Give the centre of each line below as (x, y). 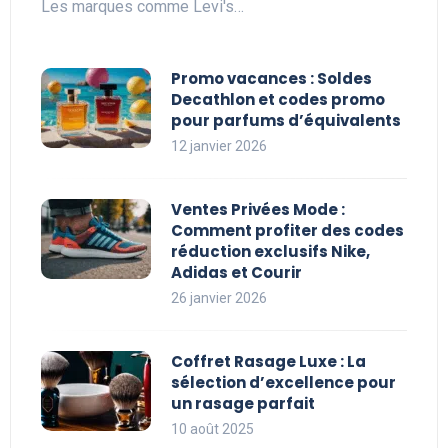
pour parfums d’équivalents (286, 121)
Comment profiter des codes (287, 231)
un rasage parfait (243, 404)
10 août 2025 (212, 429)
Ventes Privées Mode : (258, 210)
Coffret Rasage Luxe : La (268, 362)
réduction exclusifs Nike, (270, 252)
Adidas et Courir (236, 273)
